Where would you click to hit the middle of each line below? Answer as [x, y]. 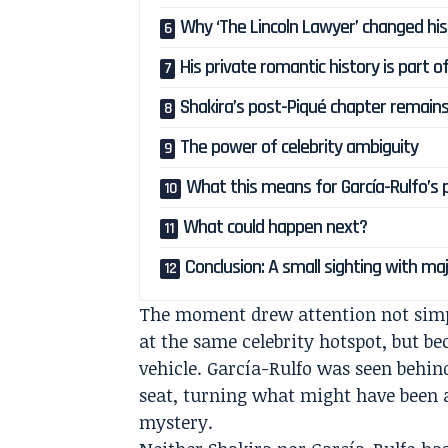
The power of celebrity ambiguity [299, 147]
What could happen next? [275, 227]
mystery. [176, 422]
